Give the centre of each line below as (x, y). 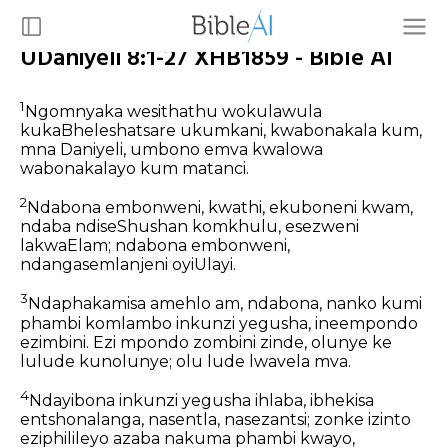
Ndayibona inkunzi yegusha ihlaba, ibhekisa (201, 401)
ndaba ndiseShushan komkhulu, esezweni (189, 227)
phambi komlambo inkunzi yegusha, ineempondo (219, 323)
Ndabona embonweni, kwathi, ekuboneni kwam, (220, 208)
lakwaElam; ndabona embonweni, (155, 246)
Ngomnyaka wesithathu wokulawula (173, 112)
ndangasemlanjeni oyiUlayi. (128, 265)
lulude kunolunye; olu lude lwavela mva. (185, 361)
